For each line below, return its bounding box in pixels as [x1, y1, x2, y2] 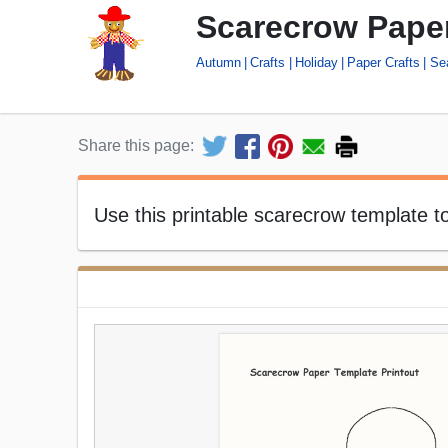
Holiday [294, 54, 338, 70]
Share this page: [78, 137, 194, 155]
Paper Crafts [347, 54, 421, 70]
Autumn [196, 54, 241, 70]
